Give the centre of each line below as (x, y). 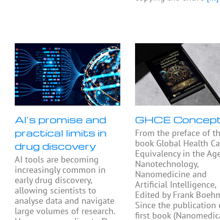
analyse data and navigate (65, 201)
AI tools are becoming (57, 160)
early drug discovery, (53, 180)
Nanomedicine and (171, 174)
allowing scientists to (55, 191)
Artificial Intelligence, (176, 185)
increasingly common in (60, 170)
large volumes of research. (65, 211)
